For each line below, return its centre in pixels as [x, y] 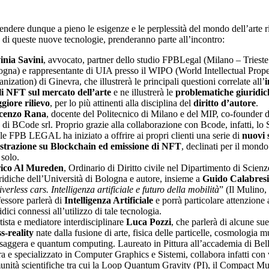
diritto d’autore [225, 103]
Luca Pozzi [149, 222]
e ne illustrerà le [143, 92]
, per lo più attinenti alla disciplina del [122, 103]
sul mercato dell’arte [70, 92]
